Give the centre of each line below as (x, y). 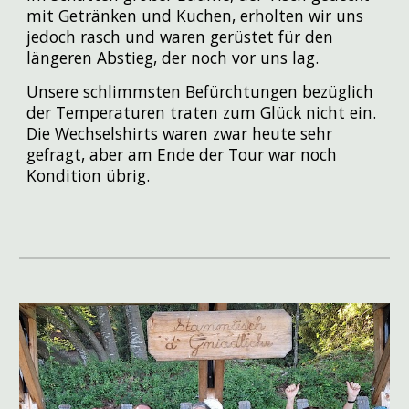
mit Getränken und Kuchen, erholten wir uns (195, 16)
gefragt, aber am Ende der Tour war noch (182, 154)
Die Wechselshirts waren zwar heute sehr (180, 133)
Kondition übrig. (89, 175)
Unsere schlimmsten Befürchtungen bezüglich (200, 91)
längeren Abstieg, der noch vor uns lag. (173, 58)
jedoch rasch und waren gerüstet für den (180, 37)
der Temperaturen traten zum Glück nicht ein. (202, 112)
